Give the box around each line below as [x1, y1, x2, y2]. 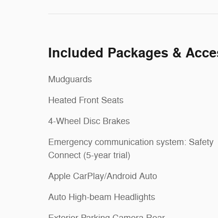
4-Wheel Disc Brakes [48, 115, 130, 127]
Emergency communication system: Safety [48, 136, 214, 147]
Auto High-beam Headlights [48, 191, 155, 202]
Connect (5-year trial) [48, 149, 130, 161]
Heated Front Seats [48, 94, 124, 106]
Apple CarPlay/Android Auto [48, 170, 157, 182]
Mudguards [48, 73, 92, 85]
